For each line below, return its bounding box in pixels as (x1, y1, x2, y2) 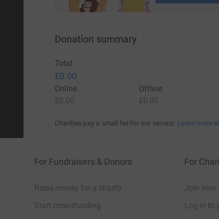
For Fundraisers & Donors (34, 156, 132, 167)
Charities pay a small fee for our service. (54, 119, 176, 128)
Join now (184, 183, 216, 193)
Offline (138, 84, 163, 94)
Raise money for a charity (34, 183, 122, 193)
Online (54, 84, 77, 94)
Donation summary (54, 33, 137, 45)
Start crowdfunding (34, 201, 101, 211)
